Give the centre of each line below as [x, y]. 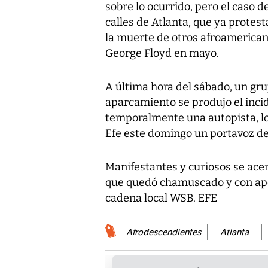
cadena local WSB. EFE [161, 198]
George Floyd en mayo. [162, 54]
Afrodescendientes [164, 232]
